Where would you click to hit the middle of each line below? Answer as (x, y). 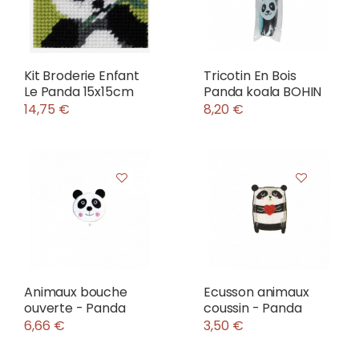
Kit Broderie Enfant (82, 76)
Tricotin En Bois (250, 76)
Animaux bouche (76, 292)
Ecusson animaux (256, 292)
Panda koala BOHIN (263, 92)
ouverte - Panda (75, 308)
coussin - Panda (253, 308)
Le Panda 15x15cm (79, 92)
